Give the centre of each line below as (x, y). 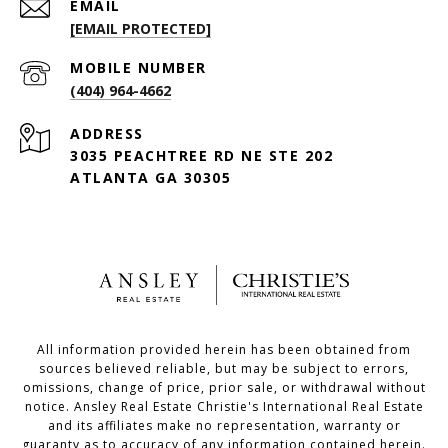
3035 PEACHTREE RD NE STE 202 (201, 155)
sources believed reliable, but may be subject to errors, (224, 368)
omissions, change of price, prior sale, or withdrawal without (224, 387)
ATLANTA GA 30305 (150, 177)
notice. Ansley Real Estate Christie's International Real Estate (224, 406)
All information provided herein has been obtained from (224, 349)
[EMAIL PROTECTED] (140, 28)
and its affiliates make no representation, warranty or (224, 425)
